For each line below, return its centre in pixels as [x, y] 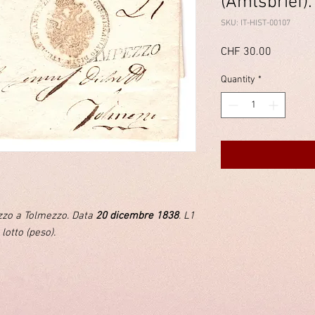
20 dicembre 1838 [137, 216]
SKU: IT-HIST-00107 [256, 23]
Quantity [238, 79]
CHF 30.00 [246, 52]
